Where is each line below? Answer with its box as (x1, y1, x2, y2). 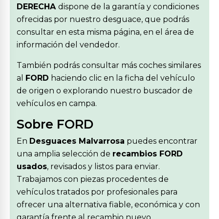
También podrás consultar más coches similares (17, 61, 201, 70)
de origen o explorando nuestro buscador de (17, 86, 193, 95)
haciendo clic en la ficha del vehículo (49, 73, 195, 83)
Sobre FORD (17, 117, 93, 131)
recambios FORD (112, 149, 183, 158)
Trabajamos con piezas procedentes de (17, 175, 169, 184)
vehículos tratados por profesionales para (17, 187, 177, 197)
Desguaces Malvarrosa (29, 136, 125, 146)
